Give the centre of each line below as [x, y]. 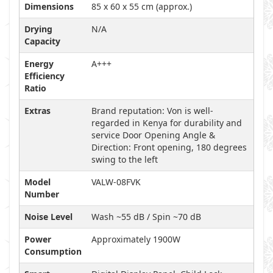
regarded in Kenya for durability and [167, 123]
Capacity [42, 41]
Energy [39, 64]
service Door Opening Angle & [153, 135]
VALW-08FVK [116, 182]
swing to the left [125, 159]
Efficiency [44, 76]
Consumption [53, 251]
